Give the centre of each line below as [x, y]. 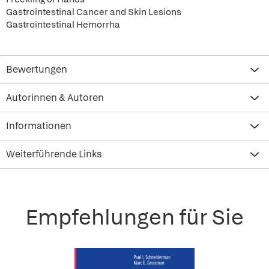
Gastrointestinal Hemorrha [63, 25]
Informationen [39, 126]
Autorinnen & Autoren [55, 98]
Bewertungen [37, 69]
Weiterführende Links [54, 154]
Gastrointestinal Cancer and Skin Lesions [94, 12]
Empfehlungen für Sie [134, 217]
